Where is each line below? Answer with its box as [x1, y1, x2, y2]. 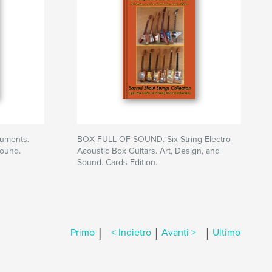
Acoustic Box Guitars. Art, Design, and [77, 146, 220, 156]
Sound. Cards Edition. [77, 157, 157, 168]
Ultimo [212, 226, 240, 239]
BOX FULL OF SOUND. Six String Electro [77, 134, 231, 144]
